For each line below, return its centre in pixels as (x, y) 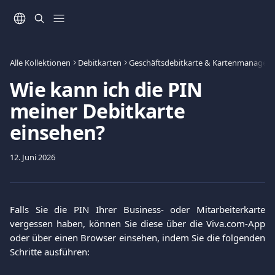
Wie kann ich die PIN (106, 89)
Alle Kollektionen (40, 63)
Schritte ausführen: (50, 252)
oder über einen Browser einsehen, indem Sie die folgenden (137, 238)
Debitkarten (100, 63)
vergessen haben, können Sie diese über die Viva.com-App (137, 223)
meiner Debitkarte (98, 111)
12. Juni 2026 (33, 157)
